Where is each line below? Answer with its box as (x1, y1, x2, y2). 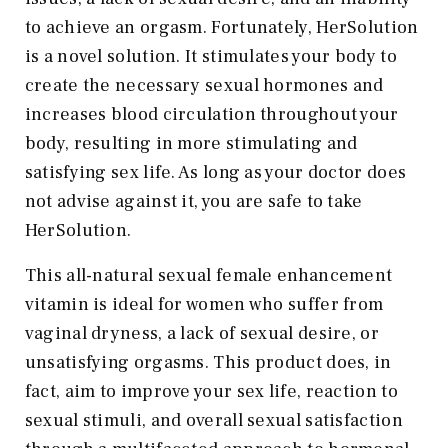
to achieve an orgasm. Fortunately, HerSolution (24, 15, 419, 39)
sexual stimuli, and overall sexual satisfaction (24, 408, 403, 432)
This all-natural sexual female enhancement (24, 263, 393, 287)
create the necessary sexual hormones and (24, 73, 384, 97)
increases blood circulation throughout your (24, 102, 399, 126)
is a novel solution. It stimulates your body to (24, 44, 397, 68)
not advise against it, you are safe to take (24, 189, 363, 213)
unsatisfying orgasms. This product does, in (24, 350, 392, 374)
